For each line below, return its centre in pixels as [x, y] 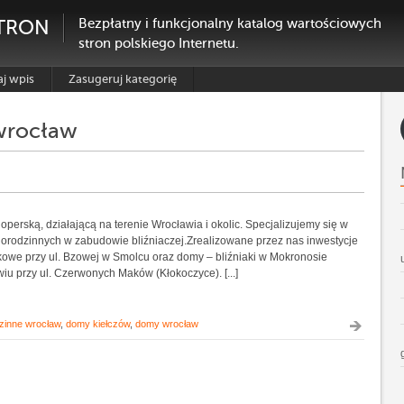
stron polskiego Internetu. [159, 43]
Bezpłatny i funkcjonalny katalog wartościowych [230, 23]
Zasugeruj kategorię [123, 79]
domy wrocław [167, 323]
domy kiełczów [98, 323]
